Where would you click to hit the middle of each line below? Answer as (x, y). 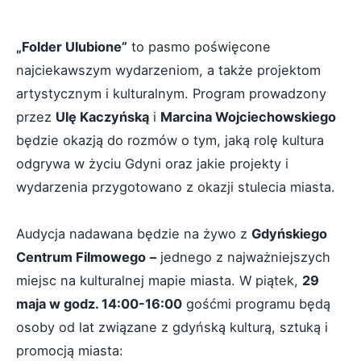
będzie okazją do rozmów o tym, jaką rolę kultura (170, 140)
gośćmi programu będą (256, 304)
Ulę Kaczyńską (102, 117)
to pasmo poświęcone (199, 47)
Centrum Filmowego (81, 257)
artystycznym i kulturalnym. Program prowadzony (171, 93)
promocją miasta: (72, 351)
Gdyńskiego (289, 234)
